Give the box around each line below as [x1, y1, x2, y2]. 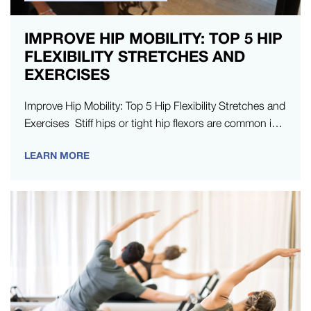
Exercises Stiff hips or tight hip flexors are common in [24, 116, 278, 129]
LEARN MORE [24, 149, 90, 161]
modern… [24, 133, 72, 146]
